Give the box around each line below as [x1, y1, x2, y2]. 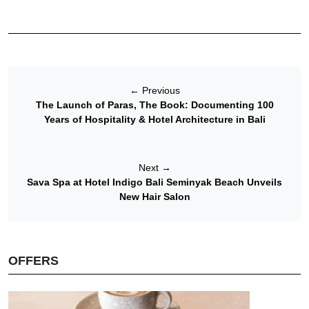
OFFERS [8, 254, 59, 268]
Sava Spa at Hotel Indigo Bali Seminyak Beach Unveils [27, 177, 282, 188]
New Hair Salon [119, 191, 190, 203]
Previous [139, 85, 180, 97]
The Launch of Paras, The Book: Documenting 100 [35, 99, 274, 111]
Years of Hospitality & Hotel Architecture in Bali [43, 114, 266, 126]
